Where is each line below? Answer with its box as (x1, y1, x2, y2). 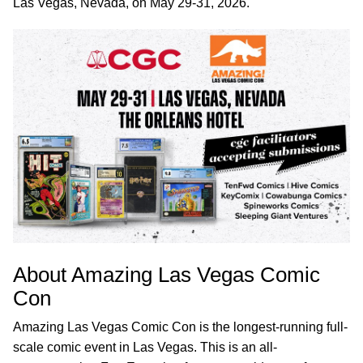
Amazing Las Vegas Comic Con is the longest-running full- (13, 320, 348, 335)
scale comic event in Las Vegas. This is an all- (13, 340, 277, 355)
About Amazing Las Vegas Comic (13, 263, 320, 288)
